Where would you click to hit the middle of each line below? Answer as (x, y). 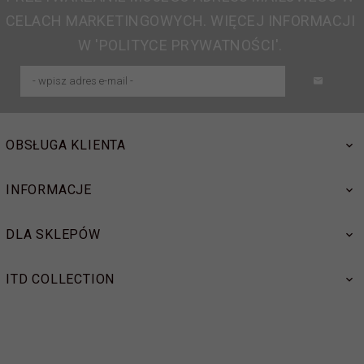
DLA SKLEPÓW (53, 235)
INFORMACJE (49, 190)
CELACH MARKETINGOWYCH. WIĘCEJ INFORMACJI (180, 21)
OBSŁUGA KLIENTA (66, 145)
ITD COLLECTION (61, 279)
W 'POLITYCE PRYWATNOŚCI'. (180, 45)
